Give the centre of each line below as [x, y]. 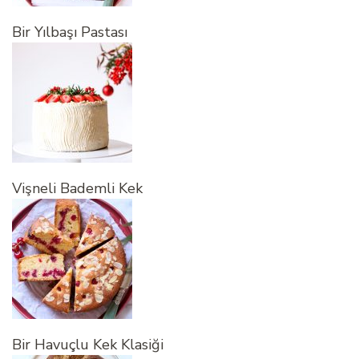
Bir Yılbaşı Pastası [70, 32]
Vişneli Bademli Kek [77, 189]
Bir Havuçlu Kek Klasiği [88, 345]
